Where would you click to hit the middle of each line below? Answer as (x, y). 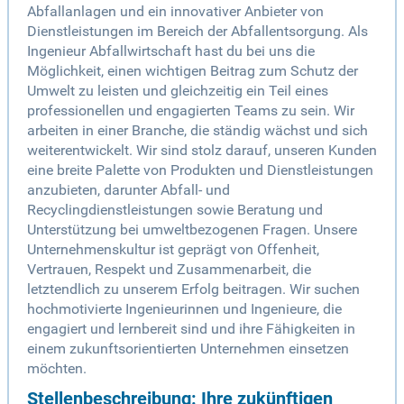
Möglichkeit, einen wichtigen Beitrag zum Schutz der (193, 71)
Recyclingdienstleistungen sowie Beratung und (175, 210)
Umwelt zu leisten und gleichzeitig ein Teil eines (178, 91)
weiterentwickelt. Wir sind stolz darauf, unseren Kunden (202, 151)
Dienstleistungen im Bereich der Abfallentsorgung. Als (197, 32)
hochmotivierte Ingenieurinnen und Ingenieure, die (184, 309)
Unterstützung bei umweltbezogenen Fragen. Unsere (192, 230)
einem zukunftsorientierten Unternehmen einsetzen (188, 349)
